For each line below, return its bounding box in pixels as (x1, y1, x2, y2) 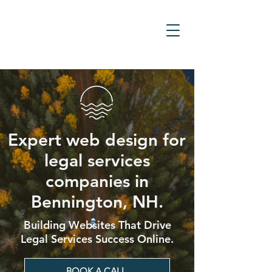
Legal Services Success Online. (21, 232, 174, 246)
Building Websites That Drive (23, 218, 171, 232)
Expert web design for (8, 129, 186, 150)
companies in (45, 171, 149, 191)
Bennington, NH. (30, 191, 163, 212)
